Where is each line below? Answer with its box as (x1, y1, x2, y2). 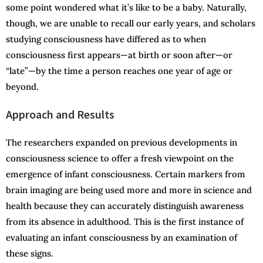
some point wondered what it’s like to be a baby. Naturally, (6, 2, 247, 14)
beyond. (6, 81, 39, 93)
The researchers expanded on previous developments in (6, 137, 237, 149)
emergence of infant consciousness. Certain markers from (6, 168, 245, 180)
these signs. (6, 248, 53, 259)
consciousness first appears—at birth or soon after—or (6, 49, 232, 61)
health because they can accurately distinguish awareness (6, 200, 244, 212)
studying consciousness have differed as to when (6, 33, 206, 45)
